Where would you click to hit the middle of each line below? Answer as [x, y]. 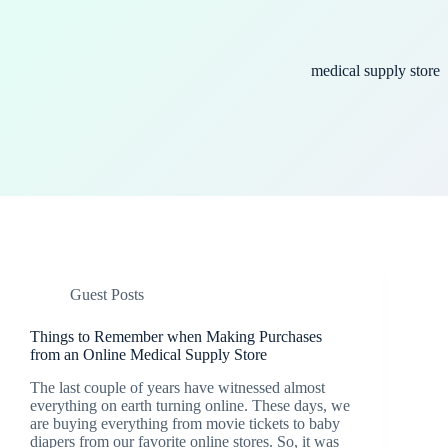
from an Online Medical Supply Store [148, 354]
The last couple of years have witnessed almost [177, 387]
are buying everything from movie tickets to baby [185, 423]
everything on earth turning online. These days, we [190, 405]
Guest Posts [107, 294]
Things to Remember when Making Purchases [176, 336]
